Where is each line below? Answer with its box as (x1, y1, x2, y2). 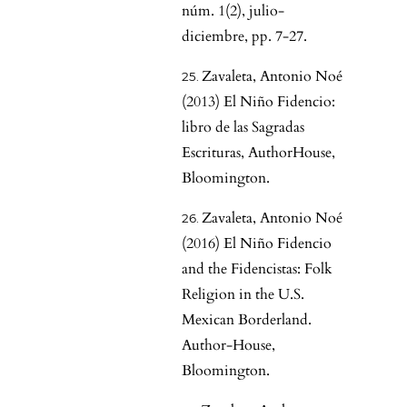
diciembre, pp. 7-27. (182, 26, 307, 47)
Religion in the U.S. (182, 284, 304, 305)
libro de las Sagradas (182, 117, 304, 138)
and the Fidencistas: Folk (182, 259, 333, 280)
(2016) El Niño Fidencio (182, 233, 332, 254)
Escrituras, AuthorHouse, (182, 143, 335, 164)
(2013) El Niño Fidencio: (182, 92, 335, 113)
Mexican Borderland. (182, 310, 312, 331)
